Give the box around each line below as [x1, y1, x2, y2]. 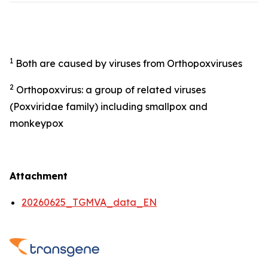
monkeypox [10, 117, 63, 129]
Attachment [10, 170, 68, 182]
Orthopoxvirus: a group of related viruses [14, 84, 206, 96]
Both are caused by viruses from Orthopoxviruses [13, 57, 242, 69]
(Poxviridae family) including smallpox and [10, 100, 208, 112]
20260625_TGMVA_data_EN [22, 196, 157, 208]
